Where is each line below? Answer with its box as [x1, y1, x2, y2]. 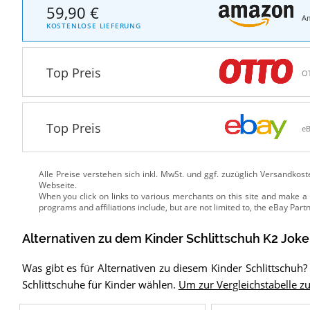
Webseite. [38, 179, 77, 192]
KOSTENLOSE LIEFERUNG [46, 20, 141, 30]
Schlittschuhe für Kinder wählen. [21, 277, 179, 291]
